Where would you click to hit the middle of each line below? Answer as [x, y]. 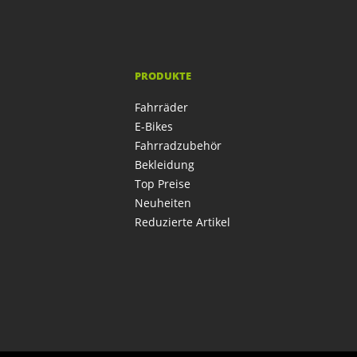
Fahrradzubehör [178, 145]
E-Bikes [153, 126]
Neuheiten [163, 203]
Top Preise [162, 184]
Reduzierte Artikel [182, 222]
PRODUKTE [163, 76]
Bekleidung [164, 165]
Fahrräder [161, 107]
